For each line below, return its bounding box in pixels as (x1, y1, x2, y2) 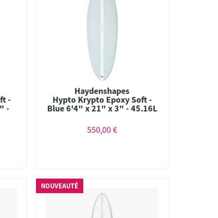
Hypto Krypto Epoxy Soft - (52, 93, 152, 105)
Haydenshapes (74, 85, 130, 96)
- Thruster (83, 111, 121, 123)
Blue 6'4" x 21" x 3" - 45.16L (47, 102, 157, 114)
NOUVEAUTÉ (41, 182, 79, 190)
